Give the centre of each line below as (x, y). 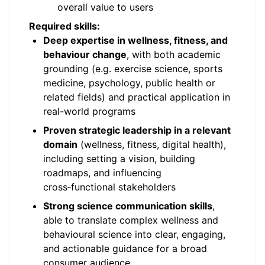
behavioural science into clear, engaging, (134, 234)
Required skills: (64, 26)
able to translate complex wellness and (131, 220)
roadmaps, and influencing (102, 173)
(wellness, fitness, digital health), (152, 144)
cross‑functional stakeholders (109, 187)
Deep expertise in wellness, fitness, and (135, 40)
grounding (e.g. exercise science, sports (133, 69)
